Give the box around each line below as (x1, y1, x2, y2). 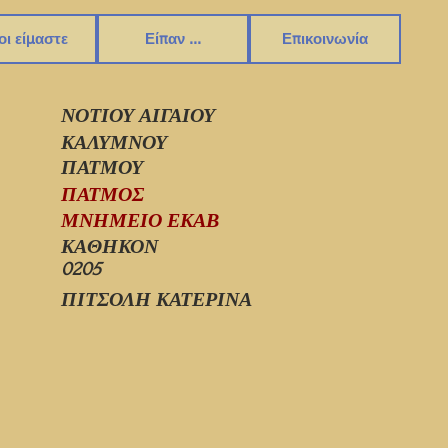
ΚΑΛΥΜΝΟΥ (61, 132, 167, 154)
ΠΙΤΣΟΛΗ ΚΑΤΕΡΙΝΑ (61, 289, 252, 311)
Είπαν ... (145, 30, 201, 47)
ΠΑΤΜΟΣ (61, 184, 144, 206)
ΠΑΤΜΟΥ (61, 157, 143, 179)
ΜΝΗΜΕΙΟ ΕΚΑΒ (61, 210, 219, 232)
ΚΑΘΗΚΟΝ (61, 236, 158, 258)
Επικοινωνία (282, 30, 368, 47)
